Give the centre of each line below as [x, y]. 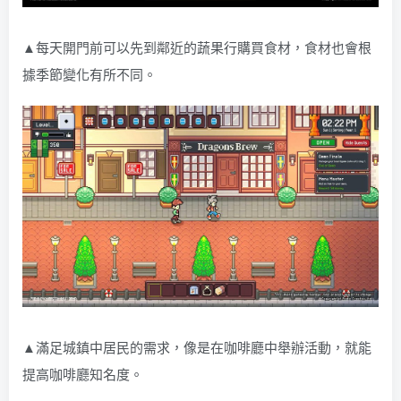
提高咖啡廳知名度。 [83, 373]
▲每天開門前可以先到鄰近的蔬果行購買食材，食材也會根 [197, 47]
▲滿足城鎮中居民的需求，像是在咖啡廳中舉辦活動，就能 [197, 346]
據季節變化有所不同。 [90, 74]
